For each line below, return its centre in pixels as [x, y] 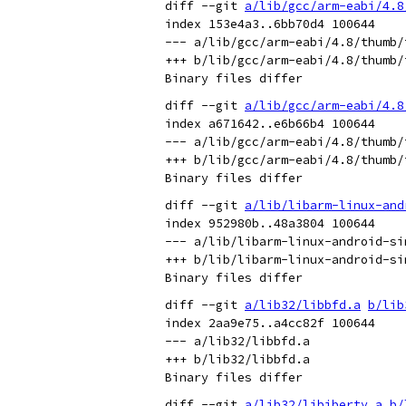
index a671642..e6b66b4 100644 [270, 124]
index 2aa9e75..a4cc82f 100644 [270, 323]
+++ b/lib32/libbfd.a [237, 359]
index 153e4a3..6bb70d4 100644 [270, 24]
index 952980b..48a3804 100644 [270, 223]
